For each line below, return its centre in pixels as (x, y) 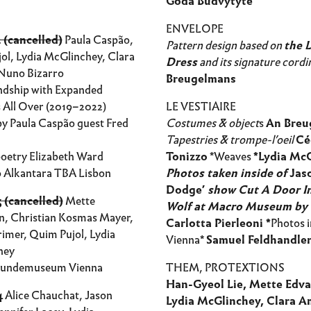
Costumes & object (212, 123)
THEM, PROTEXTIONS (225, 268)
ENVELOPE (195, 29)
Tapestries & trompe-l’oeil (230, 140)
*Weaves (230, 157)
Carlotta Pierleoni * (218, 223)
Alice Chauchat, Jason (57, 295)
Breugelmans (201, 79)
